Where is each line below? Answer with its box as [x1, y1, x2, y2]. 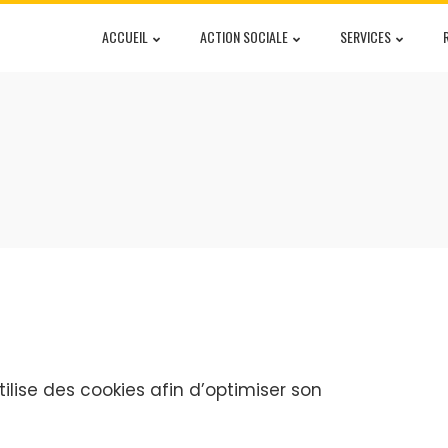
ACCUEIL [102, 26, 148, 47]
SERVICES [340, 26, 391, 47]
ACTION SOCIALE [200, 26, 288, 47]
